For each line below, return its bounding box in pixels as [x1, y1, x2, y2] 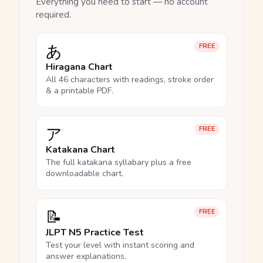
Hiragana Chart [46, 60, 113, 73]
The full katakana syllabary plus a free [46, 157, 191, 168]
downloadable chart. [46, 168, 123, 179]
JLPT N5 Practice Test [46, 226, 144, 239]
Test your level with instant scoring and [46, 240, 194, 251]
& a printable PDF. [46, 85, 113, 96]
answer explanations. [46, 251, 126, 262]
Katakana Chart [46, 143, 115, 156]
